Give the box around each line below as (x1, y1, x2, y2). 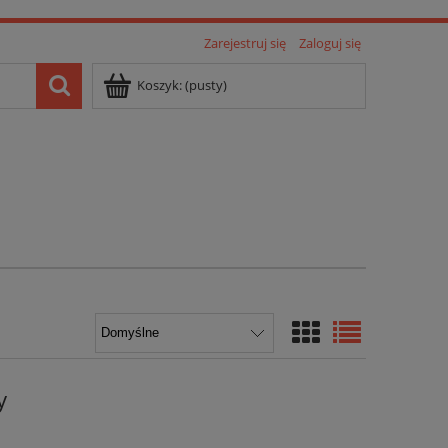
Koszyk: (137, 76, 182, 94)
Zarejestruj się (204, 34, 286, 52)
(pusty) (185, 76, 227, 94)
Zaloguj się (299, 34, 361, 52)
